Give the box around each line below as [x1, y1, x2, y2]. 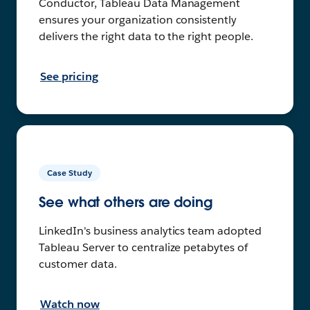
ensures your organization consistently [39, 12, 237, 28]
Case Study [47, 167, 93, 179]
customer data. [39, 257, 117, 272]
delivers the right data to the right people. [39, 29, 254, 44]
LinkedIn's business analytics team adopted [39, 224, 262, 239]
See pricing [40, 69, 98, 84]
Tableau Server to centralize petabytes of [39, 240, 248, 255]
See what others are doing [39, 193, 212, 212]
